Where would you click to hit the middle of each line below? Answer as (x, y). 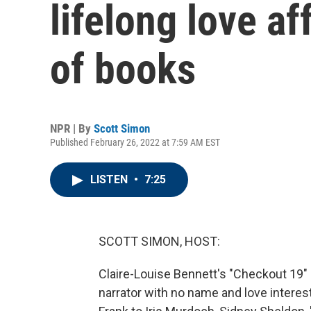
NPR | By (72, 128)
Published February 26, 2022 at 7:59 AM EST (135, 142)
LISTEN (110, 179)
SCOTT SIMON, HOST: (159, 241)
